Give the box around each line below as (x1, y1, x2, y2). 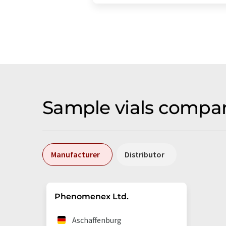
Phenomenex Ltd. (54, 192, 129, 201)
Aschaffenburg (72, 215, 122, 225)
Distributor (125, 149, 164, 159)
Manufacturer (51, 149, 100, 159)
